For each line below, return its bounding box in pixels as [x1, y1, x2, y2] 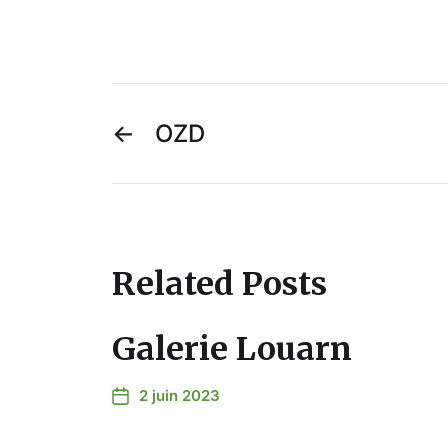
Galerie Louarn [112, 328, 352, 369]
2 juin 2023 [139, 385, 220, 405]
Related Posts [112, 263, 327, 304]
